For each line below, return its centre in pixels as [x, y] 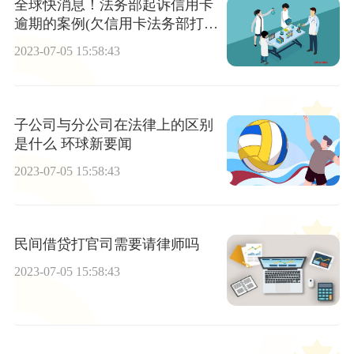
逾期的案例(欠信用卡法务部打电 [116, 24]
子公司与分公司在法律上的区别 [113, 124]
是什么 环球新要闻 [73, 143]
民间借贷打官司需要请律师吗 [106, 245]
